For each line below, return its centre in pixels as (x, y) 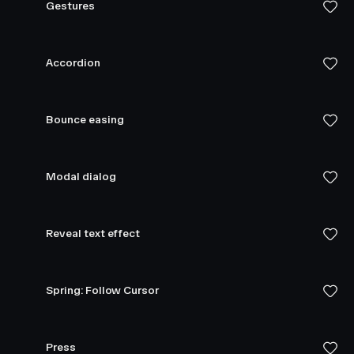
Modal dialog (81, 177)
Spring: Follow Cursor (102, 290)
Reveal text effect (93, 233)
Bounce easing (85, 120)
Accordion (73, 63)
